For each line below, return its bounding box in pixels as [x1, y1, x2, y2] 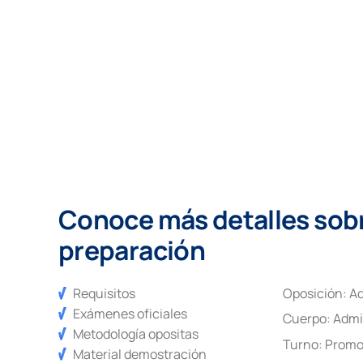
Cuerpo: [283, 310, 334, 328]
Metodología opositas [73, 324, 199, 343]
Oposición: [283, 284, 350, 303]
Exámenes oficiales [73, 304, 188, 322]
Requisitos [73, 284, 136, 303]
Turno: [283, 335, 326, 353]
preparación [58, 233, 205, 269]
